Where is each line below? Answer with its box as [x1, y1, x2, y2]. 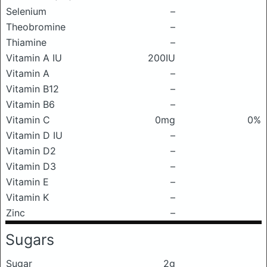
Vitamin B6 [6, 98, 55, 110]
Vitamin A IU [6, 52, 62, 64]
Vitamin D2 [6, 145, 56, 157]
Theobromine [6, 21, 66, 33]
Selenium [6, 5, 46, 17]
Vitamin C [6, 114, 50, 126]
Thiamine [6, 36, 46, 48]
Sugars [5, 231, 54, 249]
